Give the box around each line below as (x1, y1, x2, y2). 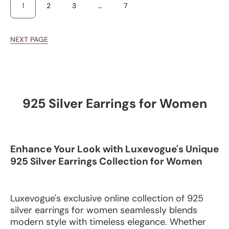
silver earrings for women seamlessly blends (10, 204, 197, 217)
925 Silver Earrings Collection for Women (10, 155, 202, 168)
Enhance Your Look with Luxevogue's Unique (10, 143, 219, 156)
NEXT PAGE (10, 35, 48, 44)
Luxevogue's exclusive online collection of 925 (10, 192, 203, 205)
